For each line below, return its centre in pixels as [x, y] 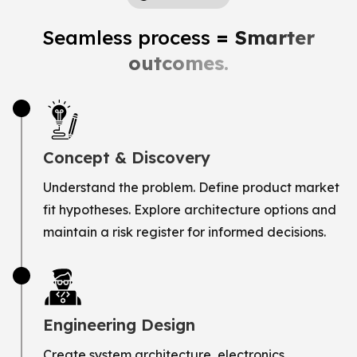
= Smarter [265, 37]
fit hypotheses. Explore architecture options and [190, 209]
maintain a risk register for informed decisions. [184, 231]
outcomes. [178, 63]
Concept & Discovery [127, 157]
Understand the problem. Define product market [191, 187]
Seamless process [129, 37]
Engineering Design [119, 324]
